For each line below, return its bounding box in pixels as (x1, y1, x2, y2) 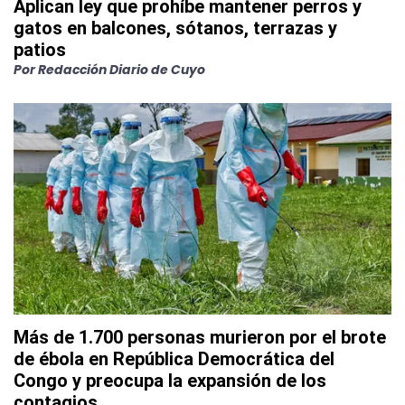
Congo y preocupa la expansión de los (14, 369, 326, 391)
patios (14, 38, 66, 61)
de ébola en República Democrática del (14, 347, 334, 370)
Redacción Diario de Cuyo (38, 60, 205, 79)
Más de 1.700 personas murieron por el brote (14, 325, 386, 348)
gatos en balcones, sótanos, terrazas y (14, 16, 337, 39)
